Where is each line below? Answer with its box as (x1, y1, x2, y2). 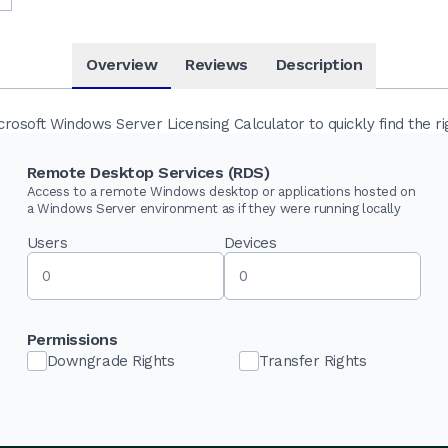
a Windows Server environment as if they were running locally (26, 200, 401, 216)
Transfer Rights (258, 351, 367, 370)
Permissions (26, 329, 118, 349)
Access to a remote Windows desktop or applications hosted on (26, 183, 416, 199)
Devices (223, 233, 277, 252)
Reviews (185, 55, 248, 74)
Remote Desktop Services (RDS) (26, 162, 270, 182)
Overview (86, 55, 157, 74)
